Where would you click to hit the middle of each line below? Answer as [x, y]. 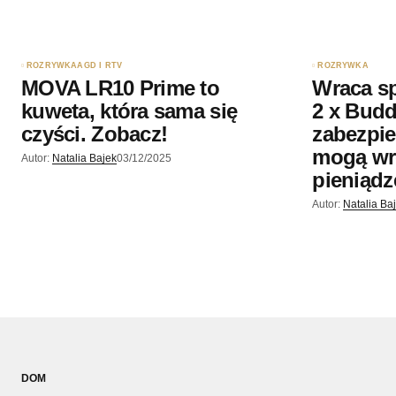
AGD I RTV [100, 65]
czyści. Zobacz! [95, 133]
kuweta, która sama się [129, 110]
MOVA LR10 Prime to [121, 88]
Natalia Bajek [84, 158]
